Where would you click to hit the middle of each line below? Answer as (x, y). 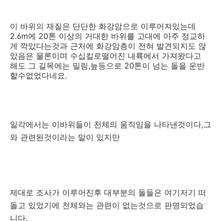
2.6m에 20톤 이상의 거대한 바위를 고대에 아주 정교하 (108, 36)
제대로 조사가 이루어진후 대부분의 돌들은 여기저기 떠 (108, 193)
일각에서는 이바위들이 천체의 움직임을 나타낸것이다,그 (110, 125)
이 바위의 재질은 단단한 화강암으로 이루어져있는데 (103, 26)
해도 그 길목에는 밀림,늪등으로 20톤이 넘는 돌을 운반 (107, 66)
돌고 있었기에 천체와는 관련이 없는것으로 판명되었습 (107, 205)
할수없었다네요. (38, 76)
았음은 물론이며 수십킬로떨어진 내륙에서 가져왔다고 (106, 56)
